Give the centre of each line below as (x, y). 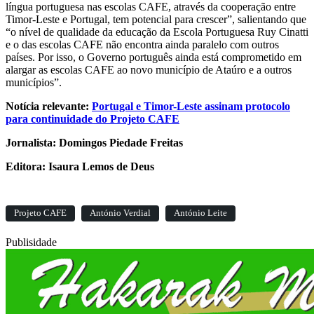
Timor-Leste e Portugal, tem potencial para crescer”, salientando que (156, 20)
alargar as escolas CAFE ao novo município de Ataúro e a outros (149, 70)
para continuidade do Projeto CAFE (93, 119)
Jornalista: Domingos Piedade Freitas (94, 143)
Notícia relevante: (49, 107)
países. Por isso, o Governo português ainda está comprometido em (153, 57)
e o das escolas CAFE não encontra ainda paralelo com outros (142, 45)
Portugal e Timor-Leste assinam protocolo (191, 107)
